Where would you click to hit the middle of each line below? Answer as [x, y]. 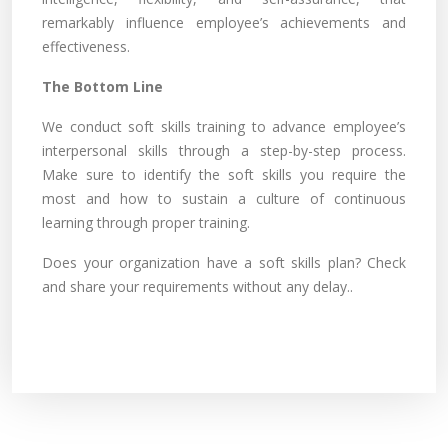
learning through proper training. [146, 223]
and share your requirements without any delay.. [197, 287]
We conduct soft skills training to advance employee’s [224, 127]
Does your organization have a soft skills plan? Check [224, 263]
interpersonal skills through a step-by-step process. [224, 151]
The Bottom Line [102, 87]
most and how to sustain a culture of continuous [224, 199]
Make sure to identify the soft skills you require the [224, 175]
